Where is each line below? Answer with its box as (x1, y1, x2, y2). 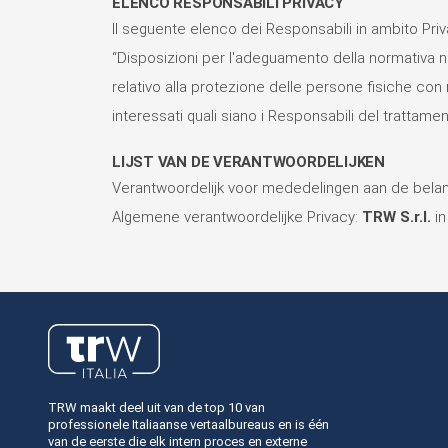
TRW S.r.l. (362, 207, 431, 226)
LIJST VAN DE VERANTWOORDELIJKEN (112, 152, 386, 171)
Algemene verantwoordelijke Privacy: (112, 207, 362, 226)
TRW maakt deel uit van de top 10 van (48, 400, 265, 416)
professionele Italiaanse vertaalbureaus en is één (48, 417, 329, 433)
